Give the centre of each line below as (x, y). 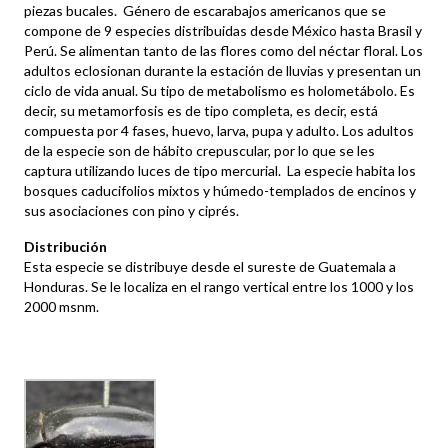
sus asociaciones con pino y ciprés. (131, 210)
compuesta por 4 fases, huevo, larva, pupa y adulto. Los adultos (219, 130)
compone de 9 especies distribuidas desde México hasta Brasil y (223, 30)
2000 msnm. (61, 306)
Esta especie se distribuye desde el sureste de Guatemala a (210, 266)
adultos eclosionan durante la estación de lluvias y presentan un (222, 70)
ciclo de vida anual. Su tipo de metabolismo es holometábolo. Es (219, 90)
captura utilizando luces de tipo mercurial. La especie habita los (220, 170)
